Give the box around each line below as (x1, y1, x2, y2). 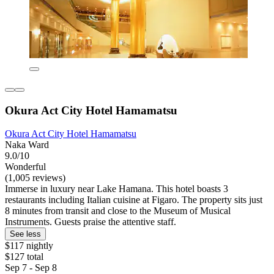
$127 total (5, 251, 43, 262)
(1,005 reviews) (5, 172, 65, 183)
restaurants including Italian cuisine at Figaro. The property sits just (5, 194, 262, 206)
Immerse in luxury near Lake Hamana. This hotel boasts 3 (5, 183, 228, 194)
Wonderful (5, 161, 46, 172)
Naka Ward (5, 139, 49, 150)
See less (10, 229, 41, 239)
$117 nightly (5, 240, 53, 251)
